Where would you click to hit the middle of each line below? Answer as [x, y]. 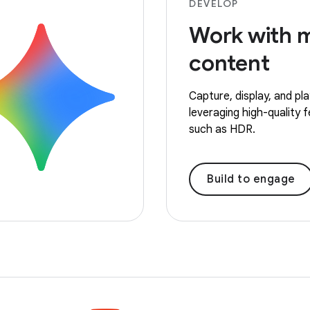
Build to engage [251, 180]
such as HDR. [222, 130]
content [229, 63]
